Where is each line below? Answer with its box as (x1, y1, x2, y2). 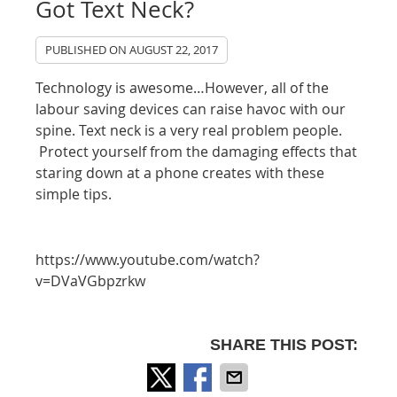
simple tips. (35, 184, 113, 204)
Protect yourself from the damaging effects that (35, 142, 358, 161)
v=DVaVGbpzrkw (35, 271, 146, 291)
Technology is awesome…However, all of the (35, 78, 330, 97)
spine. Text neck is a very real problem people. (35, 121, 343, 140)
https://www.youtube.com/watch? (35, 250, 261, 269)
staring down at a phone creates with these (35, 163, 325, 183)
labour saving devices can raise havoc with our (35, 99, 346, 119)
